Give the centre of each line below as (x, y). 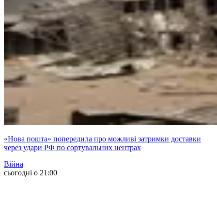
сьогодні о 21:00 (31, 173)
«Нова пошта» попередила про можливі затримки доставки (102, 139)
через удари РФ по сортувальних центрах (72, 148)
